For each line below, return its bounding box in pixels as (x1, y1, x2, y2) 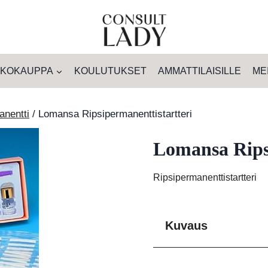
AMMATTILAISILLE (158, 66, 242, 77)
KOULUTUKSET (74, 66, 147, 77)
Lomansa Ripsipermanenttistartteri (38, 108, 192, 120)
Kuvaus (165, 219, 208, 232)
